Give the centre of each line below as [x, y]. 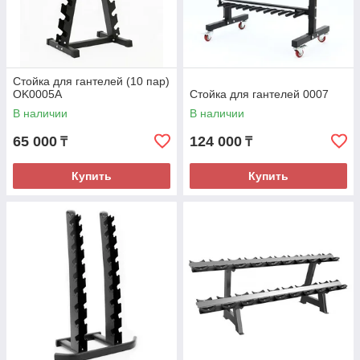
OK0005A [37, 94]
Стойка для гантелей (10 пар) [91, 81]
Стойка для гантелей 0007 [259, 94]
